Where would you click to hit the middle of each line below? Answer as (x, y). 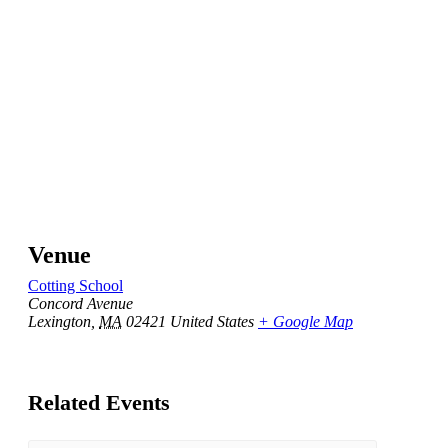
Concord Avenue (80, 304)
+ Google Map (305, 322)
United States (212, 322)
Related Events (99, 402)
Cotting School (75, 286)
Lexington (59, 322)
